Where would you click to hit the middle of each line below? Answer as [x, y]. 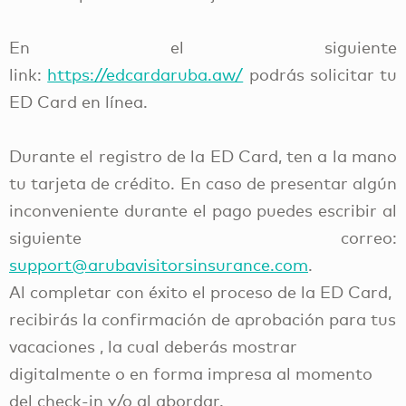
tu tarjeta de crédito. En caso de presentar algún [203, 183]
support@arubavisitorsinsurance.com [159, 264]
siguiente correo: [203, 237]
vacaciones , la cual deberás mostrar [153, 346]
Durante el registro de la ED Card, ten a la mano [203, 155]
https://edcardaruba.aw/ [145, 74]
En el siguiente [203, 47]
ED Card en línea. [81, 101]
